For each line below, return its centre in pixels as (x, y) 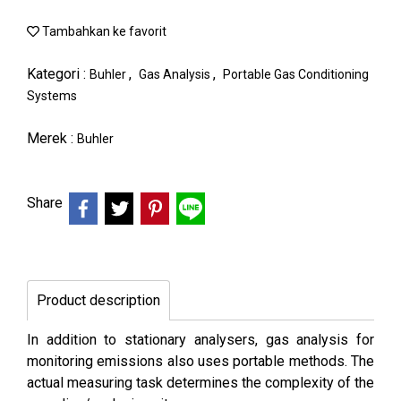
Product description (98, 300)
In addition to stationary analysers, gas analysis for (200, 340)
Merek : (52, 138)
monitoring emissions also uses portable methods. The (200, 361)
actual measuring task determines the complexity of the (200, 383)
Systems (52, 96)
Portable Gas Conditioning (296, 74)
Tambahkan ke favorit (103, 31)
